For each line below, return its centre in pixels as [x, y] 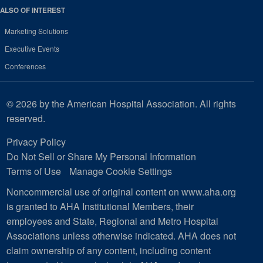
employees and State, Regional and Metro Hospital [112, 221]
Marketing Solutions [36, 31]
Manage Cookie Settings [121, 171]
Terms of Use [34, 171]
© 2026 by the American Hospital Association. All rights [121, 103]
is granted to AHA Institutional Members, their [100, 206]
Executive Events [32, 48]
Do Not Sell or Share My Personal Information [101, 156]
